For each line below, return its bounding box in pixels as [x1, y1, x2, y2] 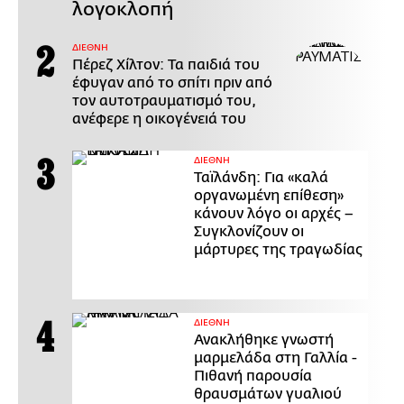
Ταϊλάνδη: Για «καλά [194, 170, 328, 187]
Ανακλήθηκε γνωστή [194, 332, 334, 349]
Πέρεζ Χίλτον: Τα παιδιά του [72, 57, 260, 74]
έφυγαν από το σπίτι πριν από [72, 75, 272, 92]
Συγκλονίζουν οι [194, 224, 304, 241]
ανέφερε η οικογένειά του [72, 111, 246, 128]
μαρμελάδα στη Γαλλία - [194, 350, 357, 367]
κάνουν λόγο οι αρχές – [194, 206, 353, 223]
